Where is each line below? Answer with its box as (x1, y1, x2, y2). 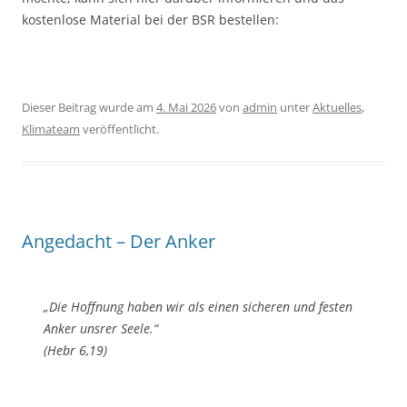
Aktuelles (313, 99, 362, 116)
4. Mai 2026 (156, 99, 216, 116)
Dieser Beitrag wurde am (22, 99, 156, 116)
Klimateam (22, 121, 80, 138)
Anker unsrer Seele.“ (44, 320, 158, 338)
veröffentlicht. (80, 121, 159, 138)
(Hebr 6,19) (44, 342, 107, 360)
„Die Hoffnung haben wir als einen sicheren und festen (44, 298, 352, 316)
